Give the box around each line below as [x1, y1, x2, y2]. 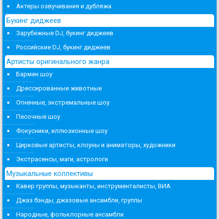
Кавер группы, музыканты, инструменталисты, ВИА [16, 182, 171, 190]
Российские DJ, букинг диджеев [16, 43, 110, 51]
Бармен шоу [16, 70, 52, 78]
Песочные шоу [16, 112, 60, 120]
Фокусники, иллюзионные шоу [16, 127, 108, 134]
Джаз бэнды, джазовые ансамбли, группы [16, 196, 142, 204]
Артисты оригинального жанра [6, 57, 109, 66]
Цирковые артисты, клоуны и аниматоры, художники [16, 141, 175, 149]
